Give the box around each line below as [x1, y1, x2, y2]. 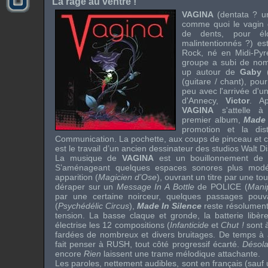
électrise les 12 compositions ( [55, 220, 170, 230]
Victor [226, 96, 250, 105]
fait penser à [55, 239, 107, 249]
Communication [55, 134, 114, 144]
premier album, [182, 115, 244, 124]
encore [55, 249, 84, 258]
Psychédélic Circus [58, 201, 130, 211]
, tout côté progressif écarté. [130, 239, 242, 249]
